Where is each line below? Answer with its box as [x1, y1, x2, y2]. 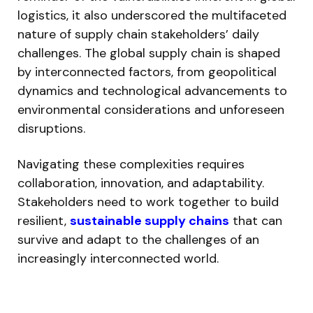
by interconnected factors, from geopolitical [17, 63, 277, 80]
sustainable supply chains [70, 212, 229, 229]
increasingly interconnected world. [17, 249, 219, 267]
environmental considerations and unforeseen [17, 101, 284, 118]
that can [229, 212, 282, 229]
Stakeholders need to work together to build [17, 193, 279, 210]
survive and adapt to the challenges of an [17, 231, 259, 248]
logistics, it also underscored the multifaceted [17, 6, 286, 24]
